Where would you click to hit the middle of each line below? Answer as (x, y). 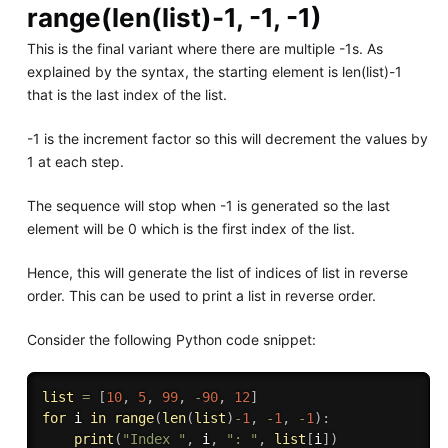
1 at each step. (75, 161)
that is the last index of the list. (126, 94)
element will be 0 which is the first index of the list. (190, 228)
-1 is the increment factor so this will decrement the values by (227, 138)
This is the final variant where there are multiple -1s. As (204, 48)
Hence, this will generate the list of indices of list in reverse (217, 272)
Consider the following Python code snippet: (171, 339)
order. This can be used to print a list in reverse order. (201, 295)
